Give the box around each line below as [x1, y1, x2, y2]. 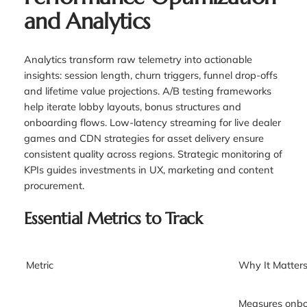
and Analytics [23, 7, 150, 35]
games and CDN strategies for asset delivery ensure [23, 132, 264, 145]
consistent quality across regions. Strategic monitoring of [23, 147, 282, 161]
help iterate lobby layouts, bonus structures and [23, 100, 241, 114]
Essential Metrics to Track [23, 208, 203, 230]
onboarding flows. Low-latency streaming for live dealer [23, 116, 281, 130]
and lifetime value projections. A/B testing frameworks [23, 84, 271, 98]
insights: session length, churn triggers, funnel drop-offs [23, 69, 278, 82]
